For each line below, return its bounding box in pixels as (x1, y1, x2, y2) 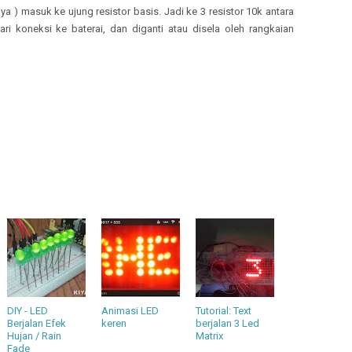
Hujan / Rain (7, 329, 61, 342)
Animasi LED (101, 304, 159, 317)
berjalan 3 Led (196, 317, 259, 329)
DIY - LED (7, 304, 48, 317)
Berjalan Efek (7, 317, 66, 329)
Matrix (196, 329, 223, 342)
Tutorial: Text (196, 304, 251, 317)
